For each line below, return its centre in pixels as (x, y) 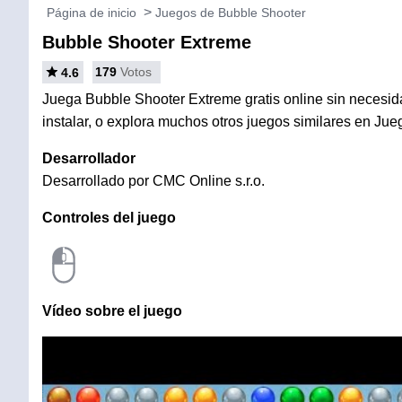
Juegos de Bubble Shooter (231, 13)
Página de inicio (92, 13)
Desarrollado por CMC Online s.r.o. (153, 181)
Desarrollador (89, 158)
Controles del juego (109, 218)
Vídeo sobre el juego (112, 311)
